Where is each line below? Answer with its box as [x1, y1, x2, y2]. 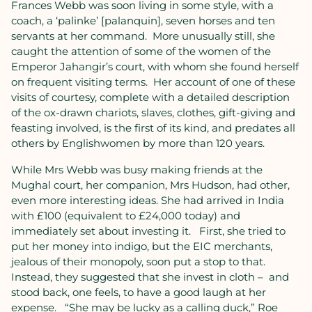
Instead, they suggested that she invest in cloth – [11, 270, 263, 283]
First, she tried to [199, 224, 286, 237]
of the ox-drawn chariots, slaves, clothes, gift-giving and [11, 106, 295, 119]
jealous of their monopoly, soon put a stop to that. [11, 255, 265, 268]
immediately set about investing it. [11, 224, 194, 237]
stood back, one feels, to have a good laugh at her [11, 286, 266, 299]
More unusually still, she [153, 29, 275, 42]
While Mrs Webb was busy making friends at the [11, 163, 263, 176]
